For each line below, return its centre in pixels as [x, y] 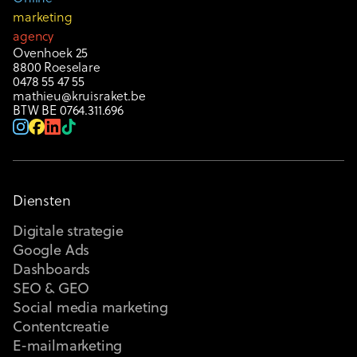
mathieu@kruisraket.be [79, 97]
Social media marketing [91, 308]
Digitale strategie [68, 232]
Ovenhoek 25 [51, 54]
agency [33, 37]
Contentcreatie [61, 328]
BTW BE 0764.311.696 [68, 111]
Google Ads [51, 251]
